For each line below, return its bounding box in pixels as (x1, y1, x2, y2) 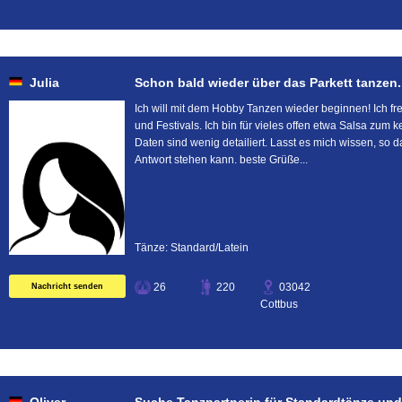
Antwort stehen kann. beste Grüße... (135, 153, 308, 166)
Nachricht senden (31, 282, 103, 291)
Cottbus (260, 298, 298, 310)
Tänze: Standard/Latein (135, 241, 249, 254)
